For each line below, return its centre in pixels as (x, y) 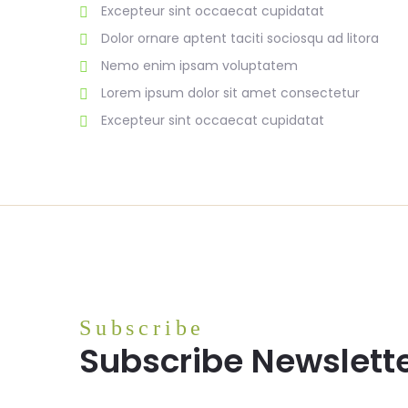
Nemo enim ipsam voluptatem (199, 66)
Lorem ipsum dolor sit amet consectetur (230, 93)
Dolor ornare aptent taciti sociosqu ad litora (240, 38)
